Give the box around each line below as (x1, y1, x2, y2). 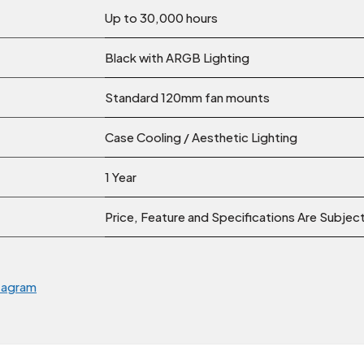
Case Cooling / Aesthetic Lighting (105, 129, 297, 145)
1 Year (105, 169, 136, 185)
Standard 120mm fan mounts (105, 89, 270, 106)
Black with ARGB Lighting (105, 50, 249, 66)
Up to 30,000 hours (105, 10, 218, 26)
